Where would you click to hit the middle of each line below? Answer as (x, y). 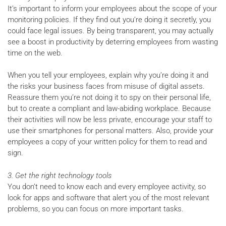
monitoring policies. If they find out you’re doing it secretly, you (109, 19)
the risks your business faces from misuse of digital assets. (106, 86)
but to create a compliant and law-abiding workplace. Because (109, 108)
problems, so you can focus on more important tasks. (96, 209)
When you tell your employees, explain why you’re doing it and (108, 75)
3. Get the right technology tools (60, 175)
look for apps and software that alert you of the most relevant (108, 197)
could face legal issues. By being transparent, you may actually (110, 31)
